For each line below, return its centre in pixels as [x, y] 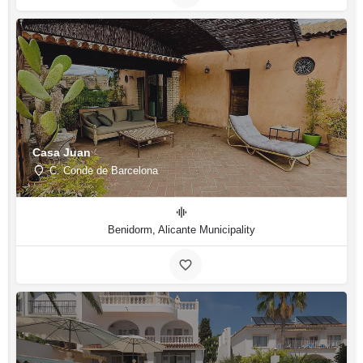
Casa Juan [62, 152]
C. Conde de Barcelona [104, 170]
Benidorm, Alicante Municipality [181, 230]
